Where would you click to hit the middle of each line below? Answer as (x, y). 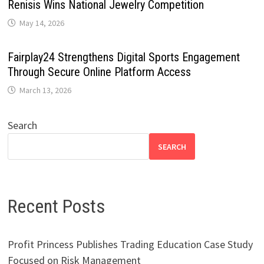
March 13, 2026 (45, 90)
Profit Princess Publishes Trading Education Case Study (130, 244)
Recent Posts (56, 207)
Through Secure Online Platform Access (99, 72)
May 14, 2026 (42, 23)
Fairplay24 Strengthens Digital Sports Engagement (123, 57)
